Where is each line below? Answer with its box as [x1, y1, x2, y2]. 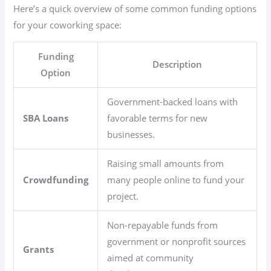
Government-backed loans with [107, 96, 238, 108]
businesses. [107, 128, 155, 141]
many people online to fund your [107, 174, 245, 186]
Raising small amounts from [107, 157, 224, 170]
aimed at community [107, 252, 194, 264]
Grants [23, 243, 54, 256]
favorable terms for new [107, 112, 208, 125]
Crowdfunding [23, 174, 89, 186]
